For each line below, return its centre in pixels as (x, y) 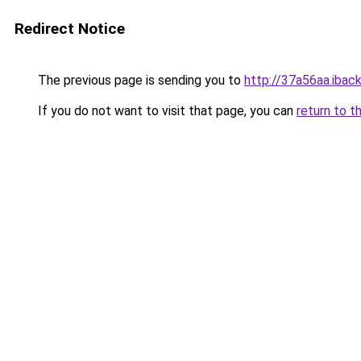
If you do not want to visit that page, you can (166, 111)
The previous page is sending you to (139, 80)
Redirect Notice (70, 29)
